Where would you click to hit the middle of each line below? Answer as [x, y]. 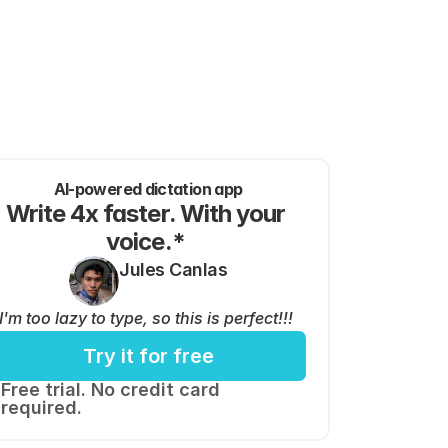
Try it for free [148, 356]
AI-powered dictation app [148, 189]
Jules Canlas [173, 269]
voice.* [148, 241]
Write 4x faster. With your [145, 213]
